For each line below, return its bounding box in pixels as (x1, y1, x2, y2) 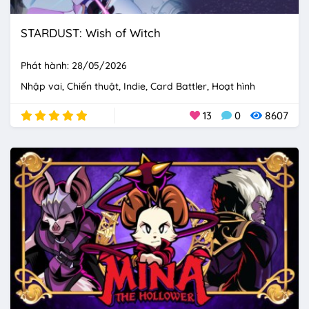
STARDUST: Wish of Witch (21, 26, 161, 41)
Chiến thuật (67, 80, 119, 93)
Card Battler (150, 80, 207, 93)
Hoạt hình (212, 80, 255, 93)
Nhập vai (21, 80, 62, 93)
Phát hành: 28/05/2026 (21, 59, 127, 72)
